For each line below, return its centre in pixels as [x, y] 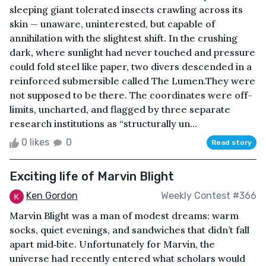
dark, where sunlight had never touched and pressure [132, 52]
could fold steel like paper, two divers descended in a [131, 66]
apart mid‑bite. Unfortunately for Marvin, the [112, 244]
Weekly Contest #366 [209, 196]
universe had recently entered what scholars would [127, 258]
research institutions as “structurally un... [103, 123]
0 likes [35, 142]
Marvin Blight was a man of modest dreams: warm [124, 215]
